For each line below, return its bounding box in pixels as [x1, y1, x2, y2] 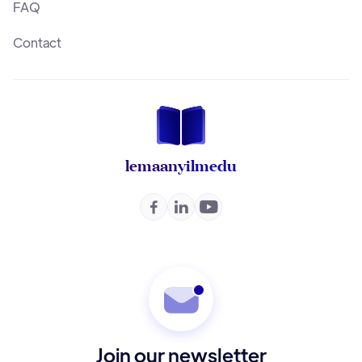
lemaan [125, 152, 178, 175]
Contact [13, 34, 61, 52]
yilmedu [178, 152, 237, 175]
